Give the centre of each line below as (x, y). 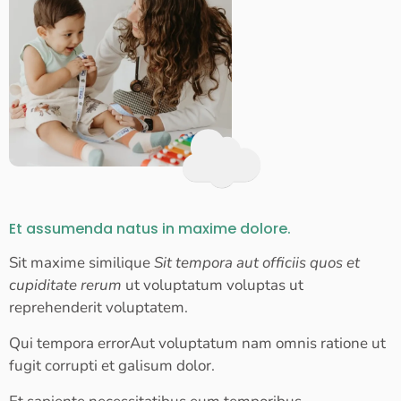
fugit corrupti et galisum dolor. (112, 365)
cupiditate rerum (65, 285)
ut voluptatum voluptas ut (213, 285)
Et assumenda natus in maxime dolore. (150, 228)
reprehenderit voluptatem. (98, 307)
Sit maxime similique (81, 262)
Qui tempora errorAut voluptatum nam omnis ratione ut (197, 343)
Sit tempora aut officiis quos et (257, 262)
